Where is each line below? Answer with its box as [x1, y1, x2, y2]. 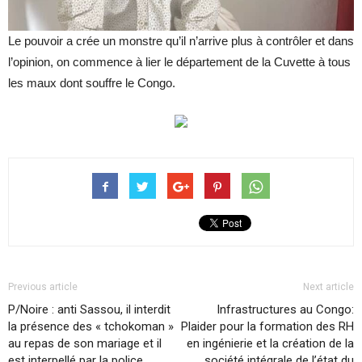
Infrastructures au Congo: [217, 301, 354, 317]
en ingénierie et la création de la [187, 335, 354, 351]
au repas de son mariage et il [8, 335, 162, 351]
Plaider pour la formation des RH [181, 318, 354, 334]
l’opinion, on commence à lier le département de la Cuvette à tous [8, 54, 351, 69]
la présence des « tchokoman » [8, 318, 174, 334]
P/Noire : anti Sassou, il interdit [8, 301, 170, 317]
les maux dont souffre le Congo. [8, 75, 175, 90]
